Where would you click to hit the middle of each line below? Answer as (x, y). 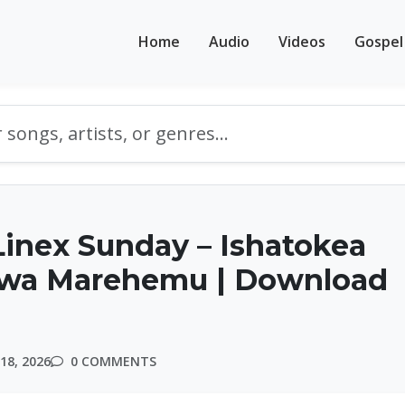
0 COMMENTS (112, 361)
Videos (302, 41)
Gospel (379, 41)
